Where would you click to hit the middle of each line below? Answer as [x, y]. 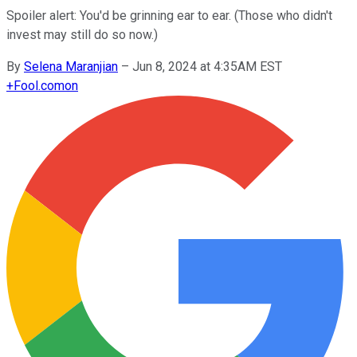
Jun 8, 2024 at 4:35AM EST [207, 66]
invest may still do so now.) [82, 34]
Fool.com [39, 85]
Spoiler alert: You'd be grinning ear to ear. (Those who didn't [169, 15]
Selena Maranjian [71, 66]
